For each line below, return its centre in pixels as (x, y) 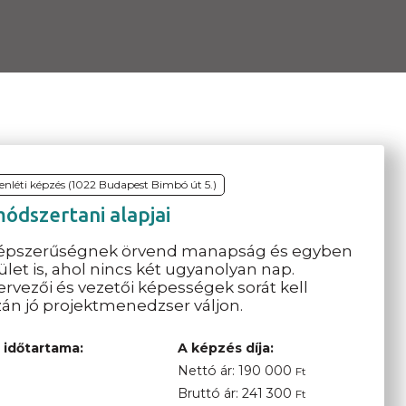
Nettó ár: (208, 371)
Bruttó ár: (209, 393)
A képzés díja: (225, 348)
